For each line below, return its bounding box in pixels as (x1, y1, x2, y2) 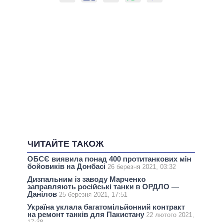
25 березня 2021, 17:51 (59, 191, 127, 199)
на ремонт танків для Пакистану (27, 210, 146, 219)
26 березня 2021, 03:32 (108, 163, 176, 171)
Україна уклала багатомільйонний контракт (27, 203, 185, 212)
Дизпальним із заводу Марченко (27, 175, 146, 184)
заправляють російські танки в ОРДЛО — (27, 182, 179, 191)
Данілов (27, 190, 59, 199)
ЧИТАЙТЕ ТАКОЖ (27, 139, 104, 149)
